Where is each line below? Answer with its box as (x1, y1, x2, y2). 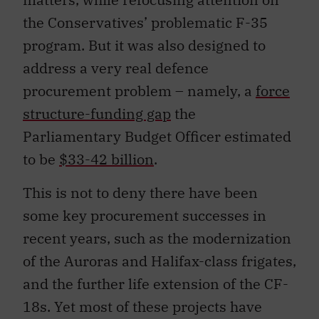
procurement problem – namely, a (23, 81, 256, 101)
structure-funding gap (23, 104, 171, 124)
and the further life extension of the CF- (23, 273, 288, 293)
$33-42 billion (59, 150, 154, 169)
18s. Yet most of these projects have (23, 296, 262, 316)
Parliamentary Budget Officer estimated (23, 127, 291, 147)
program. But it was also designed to (23, 36, 266, 56)
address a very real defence (23, 58, 209, 78)
